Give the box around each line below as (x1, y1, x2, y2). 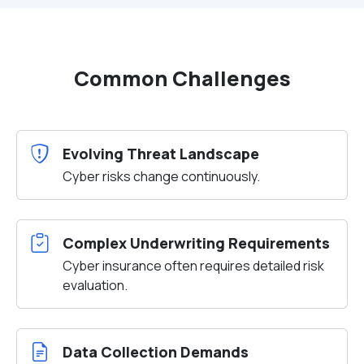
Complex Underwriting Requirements (63, 233, 330, 253)
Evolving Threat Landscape (63, 144, 259, 163)
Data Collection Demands (63, 342, 249, 362)
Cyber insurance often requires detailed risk (63, 257, 324, 275)
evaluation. (63, 276, 128, 294)
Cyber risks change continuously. (63, 167, 260, 185)
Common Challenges (73, 64, 291, 93)
